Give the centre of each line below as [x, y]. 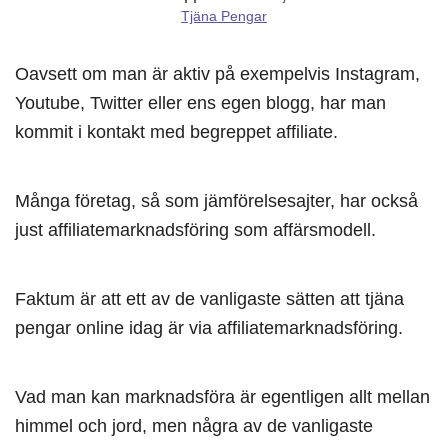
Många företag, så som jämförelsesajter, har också [216, 200]
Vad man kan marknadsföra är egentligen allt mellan [222, 396]
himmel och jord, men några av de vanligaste [194, 425]
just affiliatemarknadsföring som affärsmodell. [195, 229]
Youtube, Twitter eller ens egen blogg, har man [200, 102]
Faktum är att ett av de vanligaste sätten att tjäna [209, 298]
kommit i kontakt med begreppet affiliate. [176, 131]
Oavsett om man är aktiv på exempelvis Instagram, [217, 73]
